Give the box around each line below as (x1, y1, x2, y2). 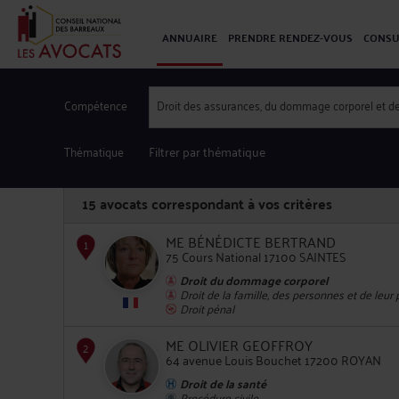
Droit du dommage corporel (180, 268, 328, 291)
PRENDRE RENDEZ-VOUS (228, 28, 353, 47)
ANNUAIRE (162, 28, 217, 47)
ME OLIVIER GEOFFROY (166, 332, 313, 357)
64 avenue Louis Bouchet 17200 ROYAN (166, 348, 381, 370)
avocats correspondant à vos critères (96, 191, 332, 216)
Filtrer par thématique (149, 140, 265, 162)
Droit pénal (180, 297, 234, 319)
